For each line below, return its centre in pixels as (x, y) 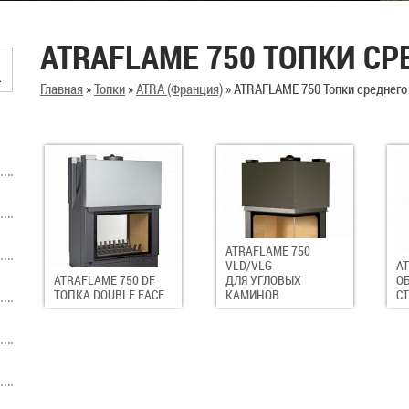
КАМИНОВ (252, 294)
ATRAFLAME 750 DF (105, 280)
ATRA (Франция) (179, 89)
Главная (62, 89)
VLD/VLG (248, 265)
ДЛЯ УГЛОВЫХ (263, 280)
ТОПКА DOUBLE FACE (109, 294)
